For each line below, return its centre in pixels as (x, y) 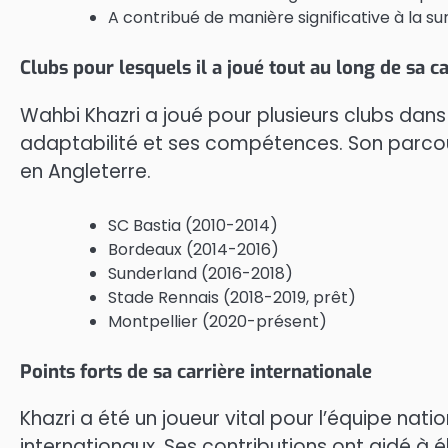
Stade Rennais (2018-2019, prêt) (232, 298)
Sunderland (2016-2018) (200, 274)
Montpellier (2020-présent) (217, 322)
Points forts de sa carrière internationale (196, 372)
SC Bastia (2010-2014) (193, 226)
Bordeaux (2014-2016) (193, 250)
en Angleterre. (85, 171)
